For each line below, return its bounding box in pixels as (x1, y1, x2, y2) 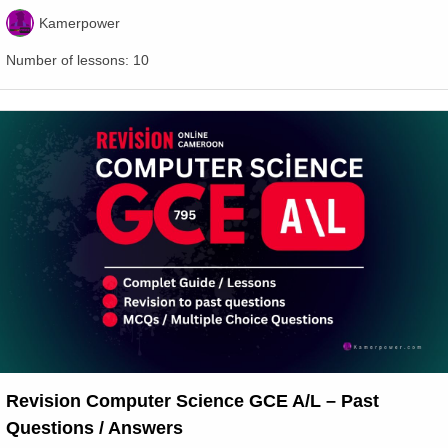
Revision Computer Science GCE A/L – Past (6, 391, 379, 412)
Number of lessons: (6, 52, 133, 69)
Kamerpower (39, 14, 120, 31)
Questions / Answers (6, 418, 183, 439)
